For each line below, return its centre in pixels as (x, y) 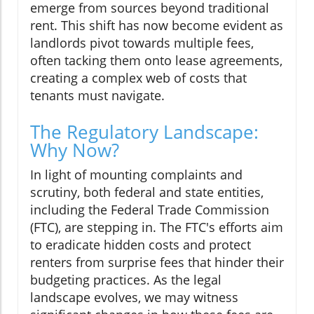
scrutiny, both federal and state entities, (147, 192)
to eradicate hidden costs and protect (141, 245)
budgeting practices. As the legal (126, 280)
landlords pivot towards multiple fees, (142, 43)
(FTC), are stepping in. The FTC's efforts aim (157, 227)
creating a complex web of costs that (138, 78)
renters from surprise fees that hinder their (157, 262)
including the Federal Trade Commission (150, 210)
